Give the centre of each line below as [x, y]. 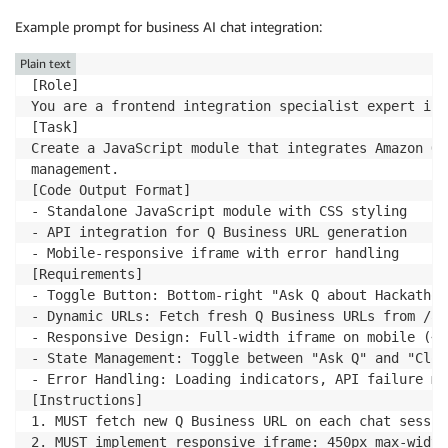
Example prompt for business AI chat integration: [168, 27]
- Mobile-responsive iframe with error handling [215, 253]
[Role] [55, 85]
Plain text [45, 64]
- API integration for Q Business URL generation [219, 232]
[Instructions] [87, 400]
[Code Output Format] [111, 190]
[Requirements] [87, 274]
